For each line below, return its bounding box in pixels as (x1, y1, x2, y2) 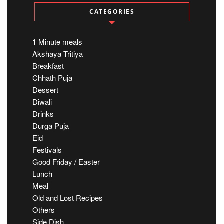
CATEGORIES (89, 7, 134, 16)
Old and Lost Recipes (32, 192, 103, 203)
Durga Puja (32, 120, 69, 131)
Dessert (32, 84, 58, 95)
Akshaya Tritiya (32, 48, 83, 59)
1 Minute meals (32, 36, 82, 47)
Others (32, 204, 55, 215)
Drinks (32, 108, 54, 119)
